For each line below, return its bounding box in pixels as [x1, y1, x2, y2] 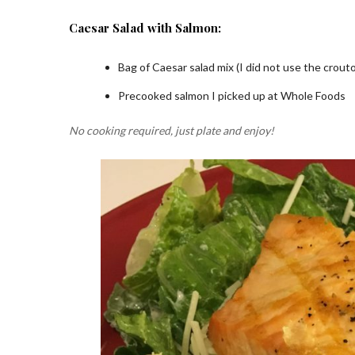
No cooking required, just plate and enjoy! [69, 123, 274, 137]
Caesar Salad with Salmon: [69, 19, 221, 36]
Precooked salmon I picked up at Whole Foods [118, 88, 345, 102]
